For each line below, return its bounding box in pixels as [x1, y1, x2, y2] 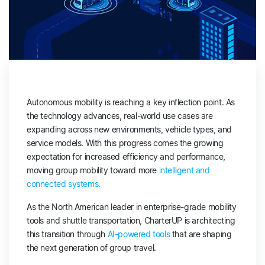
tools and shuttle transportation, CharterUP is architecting [27, 215, 235, 226]
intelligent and [159, 165, 210, 176]
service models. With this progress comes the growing [27, 138, 224, 148]
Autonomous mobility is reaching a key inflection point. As [27, 97, 235, 108]
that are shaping [170, 229, 232, 240]
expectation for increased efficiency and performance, [27, 151, 226, 162]
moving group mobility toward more [27, 165, 159, 176]
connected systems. [27, 179, 101, 189]
